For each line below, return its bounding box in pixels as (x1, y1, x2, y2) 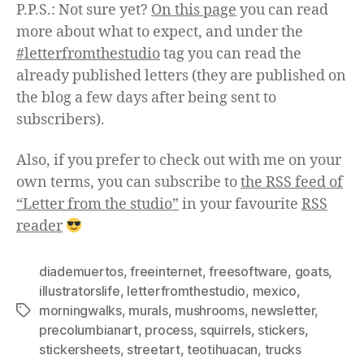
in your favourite (179, 194, 301, 214)
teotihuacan (187, 340, 258, 357)
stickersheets (39, 340, 120, 357)
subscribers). (16, 110, 105, 130)
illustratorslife (39, 282, 120, 299)
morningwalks (39, 301, 122, 318)
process (145, 321, 193, 338)
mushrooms (175, 301, 245, 318)
